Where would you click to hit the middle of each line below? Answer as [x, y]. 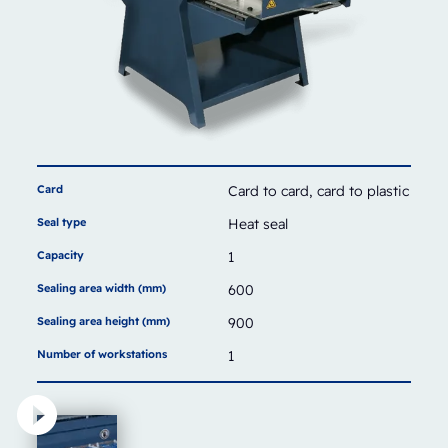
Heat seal [257, 224]
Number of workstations [101, 354]
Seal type [61, 222]
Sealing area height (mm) [103, 321]
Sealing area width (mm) [101, 288]
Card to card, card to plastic [318, 191]
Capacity [60, 255]
